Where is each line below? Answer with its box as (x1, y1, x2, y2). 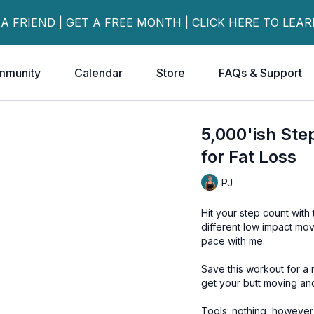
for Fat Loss (201, 146, 297, 167)
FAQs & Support (219, 66, 302, 80)
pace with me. (201, 235, 266, 247)
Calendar (74, 66, 123, 80)
